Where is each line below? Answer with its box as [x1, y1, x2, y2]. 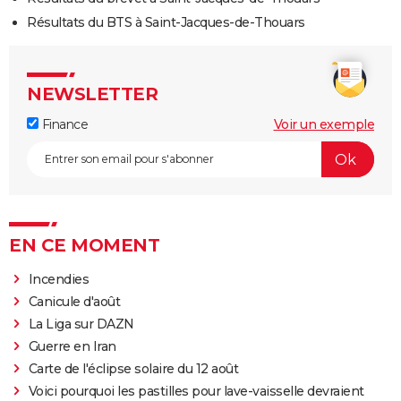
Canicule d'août [28, 294, 121, 311]
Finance [38, 116, 88, 133]
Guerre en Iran [28, 338, 116, 355]
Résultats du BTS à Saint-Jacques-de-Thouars [27, 14, 305, 31]
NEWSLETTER [27, 83, 158, 106]
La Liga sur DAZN [28, 316, 134, 333]
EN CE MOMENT [9, 235, 159, 257]
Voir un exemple [273, 116, 374, 133]
